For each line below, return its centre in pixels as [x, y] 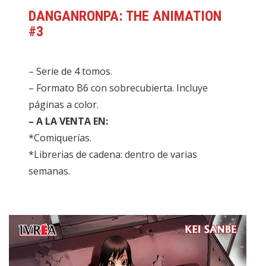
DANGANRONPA [74, 16]
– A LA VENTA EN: [69, 121]
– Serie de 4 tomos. [71, 72]
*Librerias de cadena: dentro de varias [113, 155]
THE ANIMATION [174, 16]
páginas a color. [64, 105]
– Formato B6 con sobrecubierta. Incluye [118, 88]
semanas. [50, 171]
